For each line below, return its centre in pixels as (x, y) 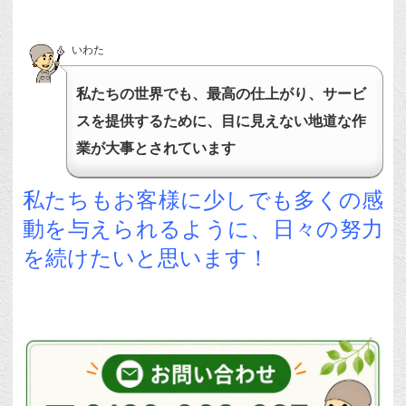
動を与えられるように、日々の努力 (203, 229)
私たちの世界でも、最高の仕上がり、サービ (222, 94)
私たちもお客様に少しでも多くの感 (203, 200)
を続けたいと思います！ (145, 258)
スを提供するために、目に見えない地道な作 (222, 121)
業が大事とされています (156, 149)
